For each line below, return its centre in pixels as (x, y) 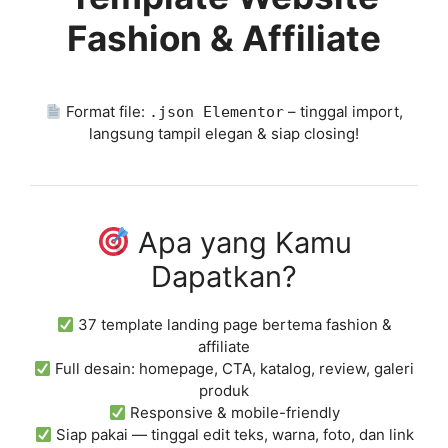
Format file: (106, 111)
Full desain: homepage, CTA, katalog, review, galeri (233, 368)
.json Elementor (217, 112)
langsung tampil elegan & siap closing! (224, 133)
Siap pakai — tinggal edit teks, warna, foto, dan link (232, 434)
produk (224, 390)
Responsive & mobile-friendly (232, 412)
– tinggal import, (344, 111)
